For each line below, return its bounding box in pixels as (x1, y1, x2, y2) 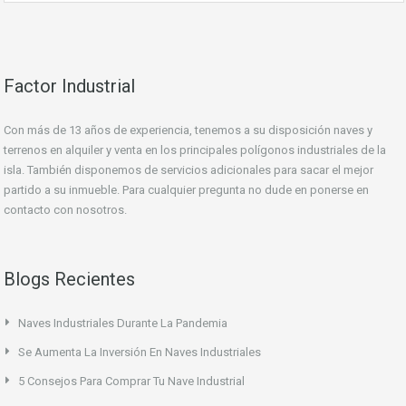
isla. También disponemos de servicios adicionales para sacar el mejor (4, 163, 373, 178)
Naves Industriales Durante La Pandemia (18, 316, 227, 331)
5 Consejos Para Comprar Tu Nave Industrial (18, 374, 245, 389)
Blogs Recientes (4, 268, 135, 291)
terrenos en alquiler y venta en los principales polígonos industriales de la (4, 143, 386, 158)
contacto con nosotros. (4, 203, 127, 217)
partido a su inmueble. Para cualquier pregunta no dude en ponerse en (4, 183, 369, 198)
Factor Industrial (4, 75, 135, 98)
